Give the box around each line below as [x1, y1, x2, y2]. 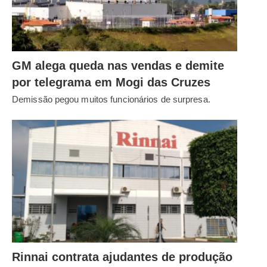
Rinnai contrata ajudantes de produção [12, 250, 232, 263]
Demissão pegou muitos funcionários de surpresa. [12, 94, 210, 105]
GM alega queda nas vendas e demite [12, 59, 224, 73]
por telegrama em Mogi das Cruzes [12, 76, 210, 89]
